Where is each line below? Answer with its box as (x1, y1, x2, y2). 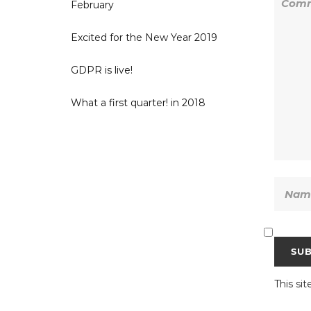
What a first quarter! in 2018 (71, 96, 205, 109)
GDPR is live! (71, 64, 133, 76)
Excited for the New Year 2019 (71, 31, 217, 44)
